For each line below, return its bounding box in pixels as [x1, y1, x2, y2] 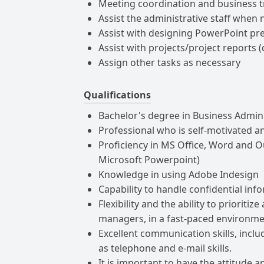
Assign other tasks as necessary [98, 56, 240, 69]
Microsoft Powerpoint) [98, 153, 200, 166]
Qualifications [84, 88, 151, 101]
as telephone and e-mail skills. [98, 242, 232, 255]
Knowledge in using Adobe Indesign [98, 168, 259, 181]
